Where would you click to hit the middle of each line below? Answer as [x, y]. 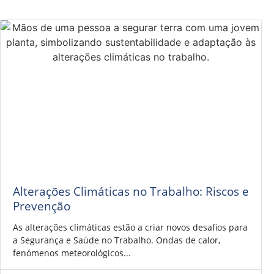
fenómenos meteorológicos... [72, 253]
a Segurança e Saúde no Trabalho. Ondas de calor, [117, 240]
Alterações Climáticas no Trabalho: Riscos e [131, 191]
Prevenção [42, 206]
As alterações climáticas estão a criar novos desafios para [130, 227]
